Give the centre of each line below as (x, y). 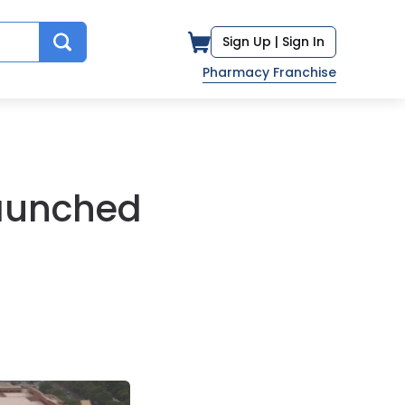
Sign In (303, 42)
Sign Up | (250, 42)
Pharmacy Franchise (269, 72)
